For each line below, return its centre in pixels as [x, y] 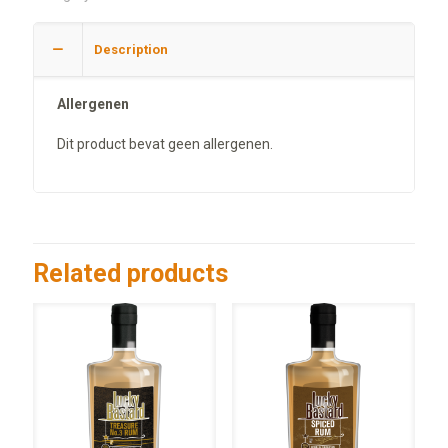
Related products [130, 273]
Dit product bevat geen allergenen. [165, 144]
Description [131, 49]
